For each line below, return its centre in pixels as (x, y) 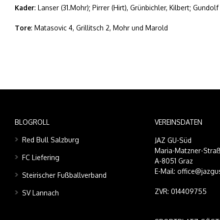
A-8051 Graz (174, 161)
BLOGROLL (32, 122)
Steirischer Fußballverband (64, 175)
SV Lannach (41, 192)
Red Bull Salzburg (51, 139)
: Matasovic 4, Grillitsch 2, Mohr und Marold (99, 27)
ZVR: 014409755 (181, 191)
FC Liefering (41, 157)
